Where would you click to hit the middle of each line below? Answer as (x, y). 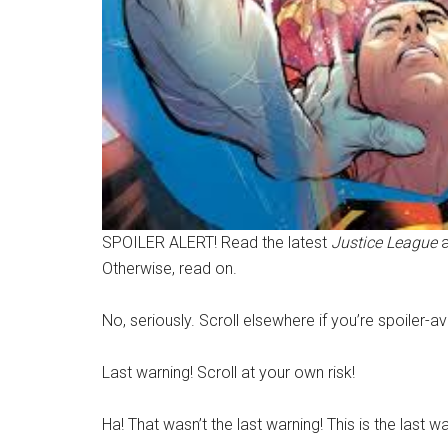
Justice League (384, 243)
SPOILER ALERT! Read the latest (216, 243)
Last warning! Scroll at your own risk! (228, 373)
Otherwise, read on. (169, 269)
